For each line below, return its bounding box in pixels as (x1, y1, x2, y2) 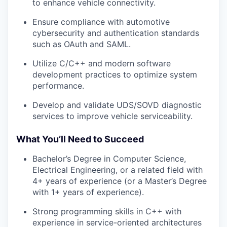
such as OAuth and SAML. (32, 39, 131, 49)
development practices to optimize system (32, 69, 197, 80)
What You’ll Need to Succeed (16, 134, 144, 144)
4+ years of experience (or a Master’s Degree (32, 176, 207, 186)
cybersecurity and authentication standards (32, 28, 199, 38)
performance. (32, 81, 84, 91)
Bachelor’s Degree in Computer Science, (32, 154, 186, 164)
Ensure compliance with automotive (32, 17, 170, 27)
